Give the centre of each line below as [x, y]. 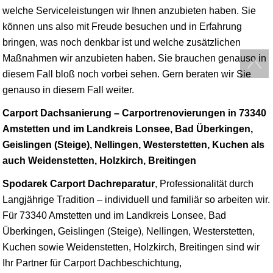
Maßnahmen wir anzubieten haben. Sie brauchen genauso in [134, 58]
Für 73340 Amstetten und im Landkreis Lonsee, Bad [114, 215]
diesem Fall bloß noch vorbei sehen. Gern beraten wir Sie [127, 74]
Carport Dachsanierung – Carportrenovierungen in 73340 [134, 113]
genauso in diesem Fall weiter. [68, 90]
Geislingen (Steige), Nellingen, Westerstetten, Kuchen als [133, 144]
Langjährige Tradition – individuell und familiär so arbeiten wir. [136, 199]
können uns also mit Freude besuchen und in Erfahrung [122, 26]
